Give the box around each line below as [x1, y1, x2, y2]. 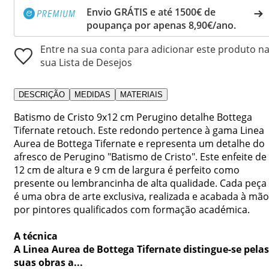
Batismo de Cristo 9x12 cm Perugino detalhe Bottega [14, 110, 252, 124]
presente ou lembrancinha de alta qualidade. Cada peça [14, 176, 267, 190]
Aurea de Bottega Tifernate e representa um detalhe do [14, 136, 265, 150]
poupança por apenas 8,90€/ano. [86, 18, 236, 32]
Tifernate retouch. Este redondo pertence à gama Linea [14, 123, 264, 137]
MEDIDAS [74, 89, 110, 99]
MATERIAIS [120, 89, 163, 99]
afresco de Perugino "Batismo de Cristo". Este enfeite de [14, 150, 267, 163]
